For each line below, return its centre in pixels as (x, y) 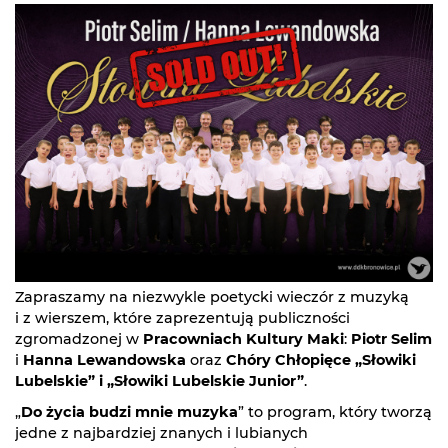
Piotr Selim (391, 339)
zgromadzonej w (79, 339)
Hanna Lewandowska (104, 360)
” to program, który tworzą (335, 412)
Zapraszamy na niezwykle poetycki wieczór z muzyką (212, 297)
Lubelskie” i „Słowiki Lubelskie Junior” (159, 381)
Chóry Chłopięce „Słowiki (321, 360)
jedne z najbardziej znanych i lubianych (161, 433)
